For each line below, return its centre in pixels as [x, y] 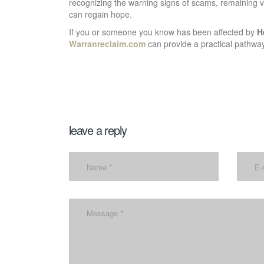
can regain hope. [100, 14]
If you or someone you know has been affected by [163, 32]
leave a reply [98, 130]
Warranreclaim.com [107, 44]
